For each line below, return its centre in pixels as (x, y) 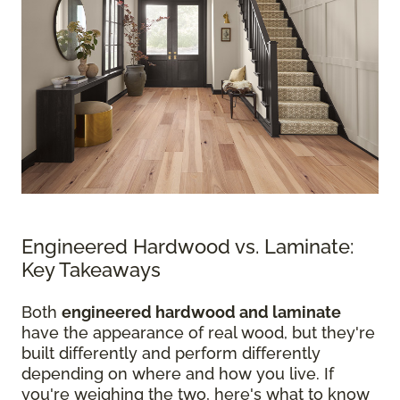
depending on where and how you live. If (178, 374)
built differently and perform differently (171, 353)
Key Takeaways (91, 270)
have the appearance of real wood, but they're (198, 333)
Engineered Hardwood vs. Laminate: (187, 246)
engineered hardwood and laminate (201, 312)
